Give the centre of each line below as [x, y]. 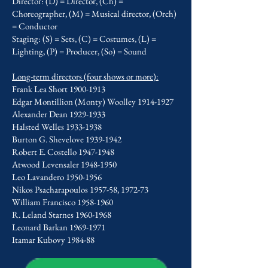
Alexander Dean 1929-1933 [59, 114]
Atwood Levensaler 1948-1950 [64, 164]
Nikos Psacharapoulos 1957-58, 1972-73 [80, 189]
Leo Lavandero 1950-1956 [57, 177]
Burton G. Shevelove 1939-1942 [67, 139]
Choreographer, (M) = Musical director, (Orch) [94, 13]
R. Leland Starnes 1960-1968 [62, 214]
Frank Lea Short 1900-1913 [59, 89]
